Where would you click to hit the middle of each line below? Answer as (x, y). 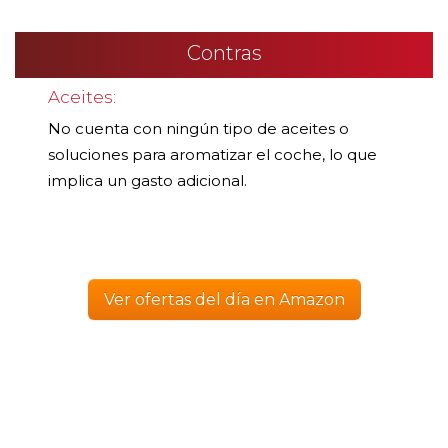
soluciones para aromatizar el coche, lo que (212, 155)
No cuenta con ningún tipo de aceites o (198, 129)
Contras (224, 53)
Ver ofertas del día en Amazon (224, 300)
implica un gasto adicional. (147, 181)
